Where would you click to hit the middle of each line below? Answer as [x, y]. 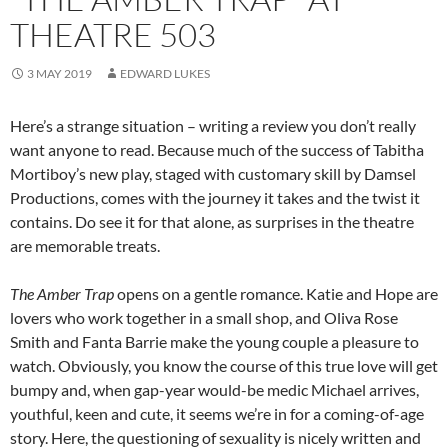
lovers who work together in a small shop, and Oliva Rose [204, 318]
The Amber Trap [62, 294]
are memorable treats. [85, 246]
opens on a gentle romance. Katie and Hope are [276, 294]
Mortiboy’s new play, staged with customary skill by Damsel [213, 174]
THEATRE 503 [113, 35]
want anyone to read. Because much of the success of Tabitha [217, 150]
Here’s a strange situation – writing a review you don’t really [213, 126]
